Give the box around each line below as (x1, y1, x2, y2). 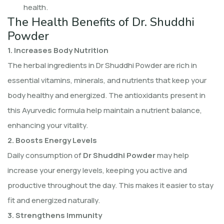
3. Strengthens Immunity (7, 209, 102, 220)
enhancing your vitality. (7, 119, 88, 130)
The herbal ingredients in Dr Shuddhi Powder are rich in (7, 59, 197, 70)
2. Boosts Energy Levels (7, 134, 97, 145)
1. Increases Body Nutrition (7, 44, 108, 55)
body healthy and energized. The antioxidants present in (7, 89, 205, 100)
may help (155, 149, 189, 160)
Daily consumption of (7, 149, 83, 160)
